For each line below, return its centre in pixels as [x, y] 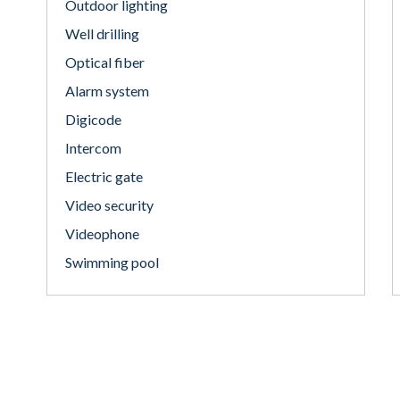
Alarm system [107, 91]
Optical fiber [105, 62]
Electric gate [104, 176]
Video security [109, 205]
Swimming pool [112, 262]
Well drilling [102, 33]
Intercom [93, 148]
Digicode [93, 119]
